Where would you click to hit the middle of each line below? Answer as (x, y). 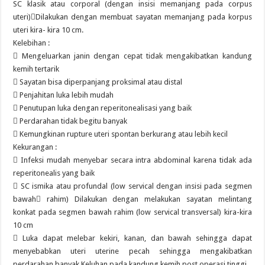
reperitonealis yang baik (54, 173)
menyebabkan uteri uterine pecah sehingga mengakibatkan (132, 251)
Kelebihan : (32, 43)
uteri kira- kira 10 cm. (49, 30)
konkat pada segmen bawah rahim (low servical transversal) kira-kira (132, 212)
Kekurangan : (35, 147)
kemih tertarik (36, 69)
